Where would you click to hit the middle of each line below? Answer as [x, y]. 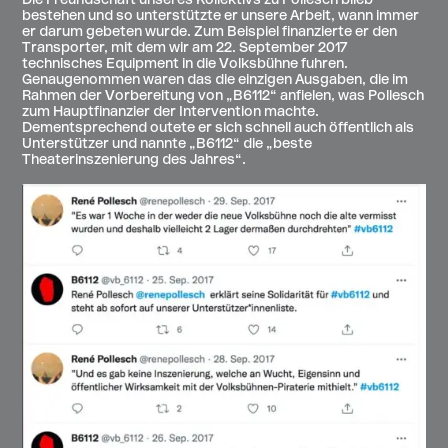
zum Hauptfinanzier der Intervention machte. [171, 113]
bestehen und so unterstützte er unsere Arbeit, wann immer [221, 17]
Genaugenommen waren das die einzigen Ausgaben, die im [215, 81]
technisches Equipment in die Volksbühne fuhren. [185, 65]
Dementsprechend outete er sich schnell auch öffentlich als [218, 129]
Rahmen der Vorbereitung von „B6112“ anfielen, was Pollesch [223, 97]
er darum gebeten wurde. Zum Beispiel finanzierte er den [210, 33]
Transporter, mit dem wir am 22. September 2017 [185, 49]
